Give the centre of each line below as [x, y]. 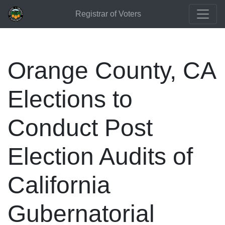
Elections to [70, 99]
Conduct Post [80, 128]
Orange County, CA [111, 71]
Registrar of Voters [108, 14]
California [59, 185]
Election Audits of [100, 156]
